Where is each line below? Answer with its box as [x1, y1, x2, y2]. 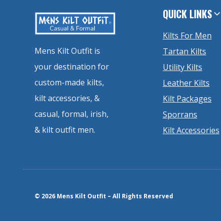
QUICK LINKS [162, 6, 212, 22]
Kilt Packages [162, 93, 212, 105]
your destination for [35, 61, 109, 73]
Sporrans [162, 109, 197, 120]
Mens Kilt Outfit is [35, 45, 100, 57]
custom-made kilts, [35, 77, 104, 88]
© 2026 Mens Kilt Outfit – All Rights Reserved [35, 192, 173, 201]
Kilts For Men [162, 30, 212, 41]
